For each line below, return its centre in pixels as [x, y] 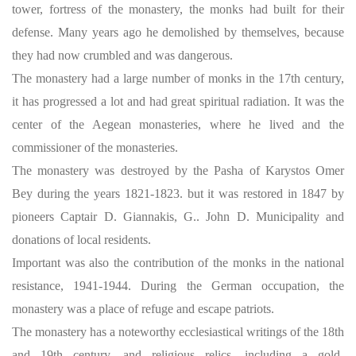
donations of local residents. [81, 240]
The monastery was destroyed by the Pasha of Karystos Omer [178, 170]
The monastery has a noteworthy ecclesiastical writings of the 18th [178, 332]
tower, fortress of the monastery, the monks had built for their [178, 9]
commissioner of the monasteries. [95, 147]
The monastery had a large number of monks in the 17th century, [178, 78]
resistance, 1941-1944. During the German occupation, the [178, 286]
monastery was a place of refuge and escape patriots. [143, 309]
